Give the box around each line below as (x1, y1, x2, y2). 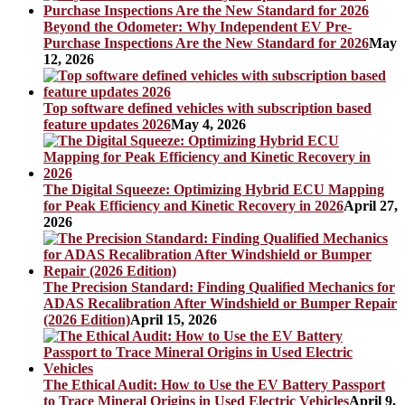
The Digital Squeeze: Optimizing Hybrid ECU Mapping (43, 181, 384, 197)
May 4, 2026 (171, 116, 246, 132)
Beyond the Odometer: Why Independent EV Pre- (43, 18, 352, 34)
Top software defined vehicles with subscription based (43, 99, 372, 116)
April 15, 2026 (130, 311, 217, 327)
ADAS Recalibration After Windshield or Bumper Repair (43, 295, 397, 311)
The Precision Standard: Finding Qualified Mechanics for (43, 278, 395, 295)
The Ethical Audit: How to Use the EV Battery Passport (43, 376, 385, 392)
